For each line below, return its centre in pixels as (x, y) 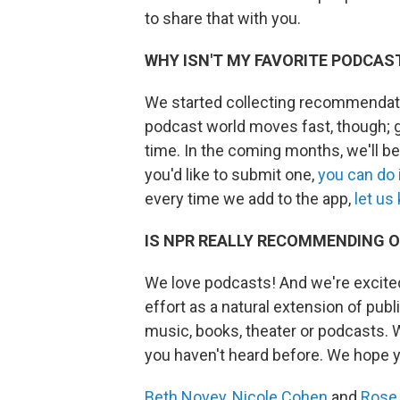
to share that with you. (223, 18)
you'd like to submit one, (231, 175)
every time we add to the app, (250, 199)
